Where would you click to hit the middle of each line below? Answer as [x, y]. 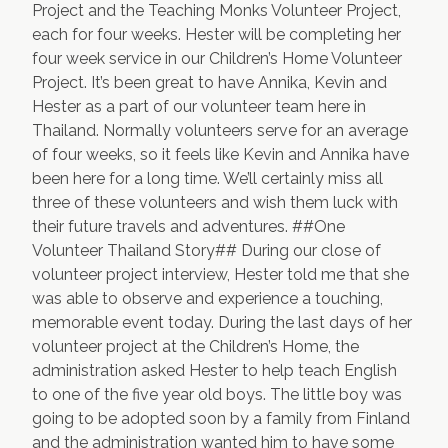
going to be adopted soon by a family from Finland [221, 418]
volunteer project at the [120, 346]
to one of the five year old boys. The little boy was [217, 394]
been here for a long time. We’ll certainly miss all [207, 178]
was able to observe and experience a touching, [207, 298]
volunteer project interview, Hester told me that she [220, 274]
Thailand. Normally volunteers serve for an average [220, 130]
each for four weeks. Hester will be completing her [216, 34]
